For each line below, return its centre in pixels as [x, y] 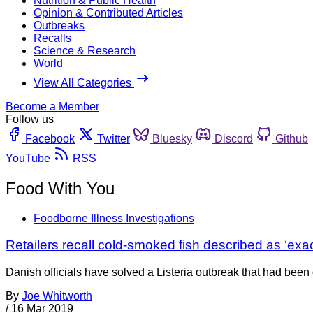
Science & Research [85, 50]
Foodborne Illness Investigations [114, 218]
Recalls [52, 38]
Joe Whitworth [57, 296]
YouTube [28, 158]
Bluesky [172, 138]
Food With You [60, 188]
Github [292, 138]
